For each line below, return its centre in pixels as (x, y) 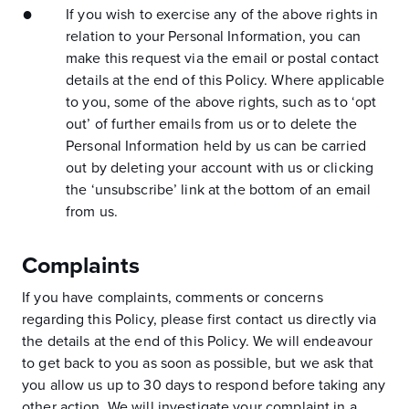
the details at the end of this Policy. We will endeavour (198, 341)
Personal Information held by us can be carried (216, 146)
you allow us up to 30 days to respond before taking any (204, 385)
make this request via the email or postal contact (223, 58)
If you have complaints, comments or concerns (173, 298)
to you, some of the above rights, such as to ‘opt (221, 102)
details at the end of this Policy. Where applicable (225, 80)
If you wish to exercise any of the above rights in (222, 15)
